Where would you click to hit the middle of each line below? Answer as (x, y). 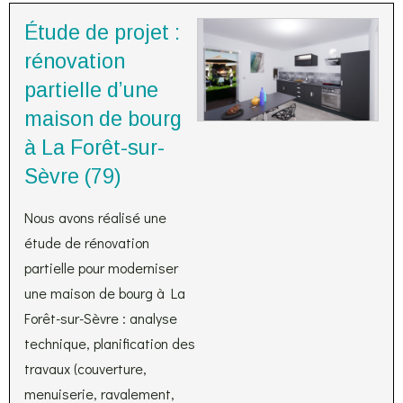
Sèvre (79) (73, 176)
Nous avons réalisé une (95, 217)
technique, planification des (110, 343)
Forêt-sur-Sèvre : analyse (101, 318)
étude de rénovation (87, 242)
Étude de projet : (102, 32)
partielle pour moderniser (101, 268)
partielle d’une (91, 90)
